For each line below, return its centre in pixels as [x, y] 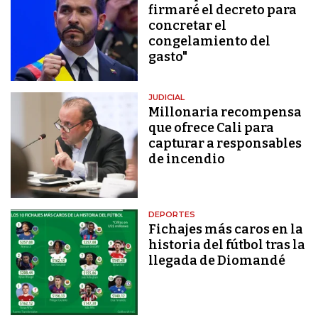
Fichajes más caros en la [226, 229]
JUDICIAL [167, 97]
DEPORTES [172, 214]
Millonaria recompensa [225, 112]
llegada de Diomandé [217, 260]
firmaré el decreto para [223, 10]
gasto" [168, 57]
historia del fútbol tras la [227, 245]
